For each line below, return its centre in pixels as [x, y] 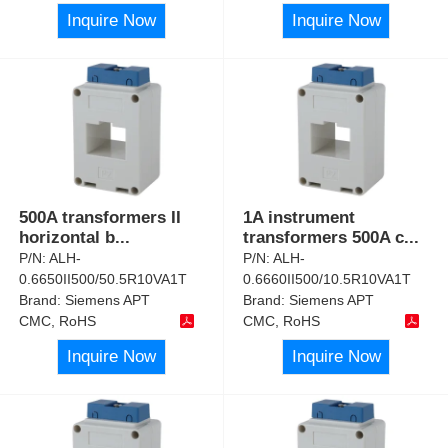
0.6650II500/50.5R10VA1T [103, 278]
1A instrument [299, 217]
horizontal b [67, 237]
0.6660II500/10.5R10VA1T [327, 278]
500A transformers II [100, 217]
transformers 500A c [324, 237]
